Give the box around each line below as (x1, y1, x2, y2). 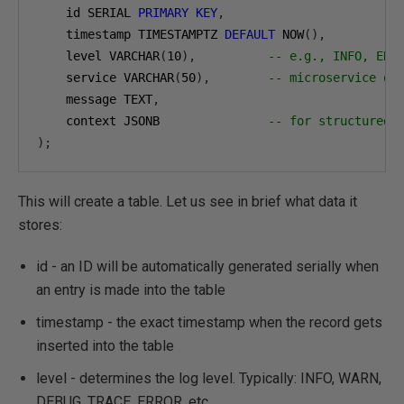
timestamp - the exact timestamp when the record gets (36, 314, 382, 331)
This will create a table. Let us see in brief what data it (18, 193, 357, 210)
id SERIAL (37, 5, 138, 20)
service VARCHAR (37, 70, 174, 85)
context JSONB (37, 114, 268, 128)
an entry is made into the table (36, 281, 225, 298)
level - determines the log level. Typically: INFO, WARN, (36, 370, 381, 387)
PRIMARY (138, 5, 188, 20)
